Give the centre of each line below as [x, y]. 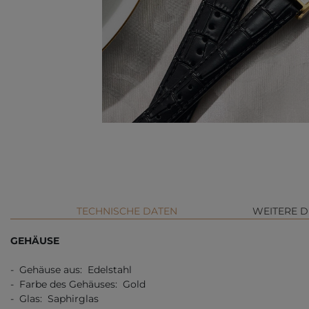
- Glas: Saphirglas [54, 299]
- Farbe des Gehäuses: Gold [78, 285]
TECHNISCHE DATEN [127, 211]
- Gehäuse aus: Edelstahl [71, 270]
